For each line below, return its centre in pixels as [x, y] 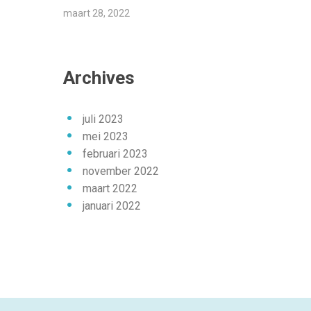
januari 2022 [112, 206]
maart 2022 [110, 188]
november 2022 [121, 171]
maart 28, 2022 [96, 13]
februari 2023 [115, 154]
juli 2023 [103, 119]
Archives [99, 78]
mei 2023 [106, 136]
